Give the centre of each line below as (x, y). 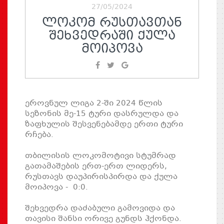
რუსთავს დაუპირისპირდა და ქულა (101, 177)
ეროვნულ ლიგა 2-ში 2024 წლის (94, 103)
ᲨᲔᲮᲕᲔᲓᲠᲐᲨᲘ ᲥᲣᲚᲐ (112, 36)
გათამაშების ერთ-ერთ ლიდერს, (96, 166)
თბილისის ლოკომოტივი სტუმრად (100, 156)
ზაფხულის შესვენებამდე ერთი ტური (104, 124)
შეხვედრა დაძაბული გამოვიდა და (100, 208)
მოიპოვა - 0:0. (56, 187)
